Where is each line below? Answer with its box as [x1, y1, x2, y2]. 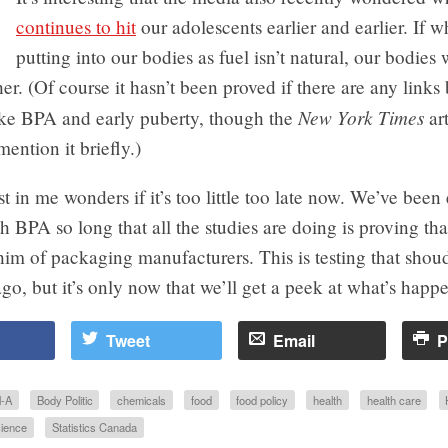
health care [366, 392, 421, 409]
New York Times [298, 103, 424, 130]
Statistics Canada [51, 419, 137, 436]
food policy [236, 392, 289, 409]
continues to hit [16, 13, 136, 39]
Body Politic [36, 392, 93, 409]
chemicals [117, 392, 167, 409]
